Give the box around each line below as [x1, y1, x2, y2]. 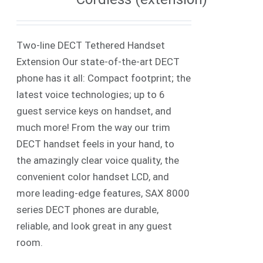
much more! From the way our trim [16, 121, 171, 133]
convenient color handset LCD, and [16, 170, 170, 183]
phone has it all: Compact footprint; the [16, 72, 191, 84]
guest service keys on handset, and [16, 104, 172, 117]
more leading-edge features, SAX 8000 [16, 187, 190, 199]
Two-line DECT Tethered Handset [16, 39, 166, 51]
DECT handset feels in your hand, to [16, 137, 175, 150]
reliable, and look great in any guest [16, 220, 173, 232]
